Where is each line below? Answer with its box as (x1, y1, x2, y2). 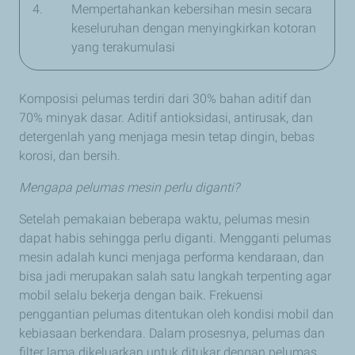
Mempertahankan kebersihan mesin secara (71, 2, 312, 17)
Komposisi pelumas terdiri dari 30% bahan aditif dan (19, 91, 311, 107)
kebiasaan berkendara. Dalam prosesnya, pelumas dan (19, 326, 325, 342)
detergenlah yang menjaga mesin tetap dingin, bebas (19, 129, 315, 145)
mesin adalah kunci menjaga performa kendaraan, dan (19, 250, 324, 265)
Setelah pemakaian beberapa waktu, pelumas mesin (19, 212, 310, 227)
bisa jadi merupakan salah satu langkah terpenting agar (19, 269, 331, 284)
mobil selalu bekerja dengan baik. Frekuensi (19, 288, 263, 303)
